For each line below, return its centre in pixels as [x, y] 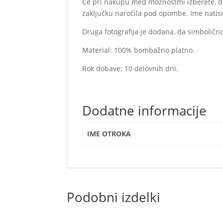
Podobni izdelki [114, 197]
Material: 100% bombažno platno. [139, 50]
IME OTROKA [109, 134]
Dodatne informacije [145, 111]
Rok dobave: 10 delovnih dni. [130, 68]
